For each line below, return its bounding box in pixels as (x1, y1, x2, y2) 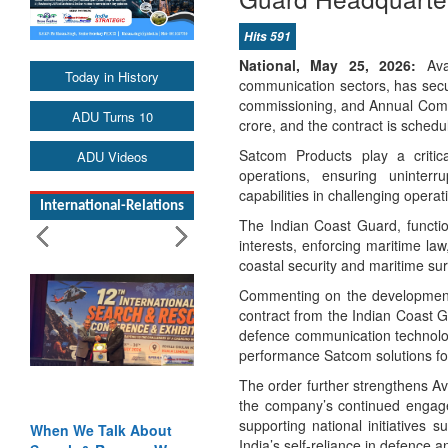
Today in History (65, 66, 159, 86)
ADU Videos (76, 146, 148, 166)
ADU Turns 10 (71, 106, 153, 126)
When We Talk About (30, 419, 172, 440)
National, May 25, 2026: (239, 55, 417, 75)
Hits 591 (244, 27, 291, 45)
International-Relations (40, 198, 184, 214)
